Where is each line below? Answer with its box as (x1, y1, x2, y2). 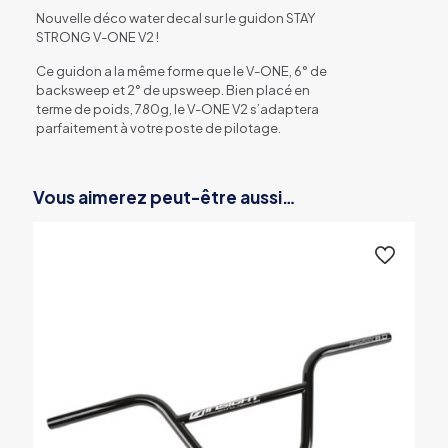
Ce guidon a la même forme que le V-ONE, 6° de (36, 62, 327, 79)
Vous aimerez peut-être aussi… (33, 185, 296, 208)
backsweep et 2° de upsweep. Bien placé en (36, 81, 310, 98)
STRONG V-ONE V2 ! (36, 28, 159, 45)
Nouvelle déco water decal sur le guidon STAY (36, 9, 315, 26)
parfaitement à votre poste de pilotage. (36, 119, 281, 136)
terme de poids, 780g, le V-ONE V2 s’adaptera (36, 100, 319, 117)
